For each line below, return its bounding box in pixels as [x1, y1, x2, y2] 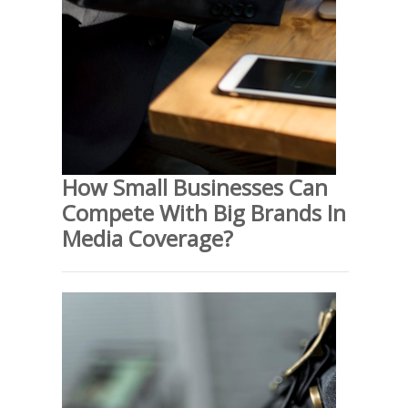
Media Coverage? [62, 222, 233, 253]
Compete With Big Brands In [62, 197, 346, 228]
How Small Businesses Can [62, 171, 328, 202]
